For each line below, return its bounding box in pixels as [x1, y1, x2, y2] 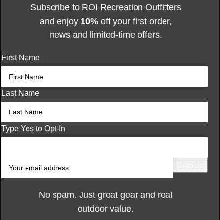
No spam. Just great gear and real [39, 190, 173, 200]
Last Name [1, 88, 39, 97]
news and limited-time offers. [49, 29, 162, 40]
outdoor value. [78, 203, 134, 214]
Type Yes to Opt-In [1, 124, 65, 133]
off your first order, [98, 16, 172, 26]
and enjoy [39, 16, 81, 26]
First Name [1, 53, 40, 62]
